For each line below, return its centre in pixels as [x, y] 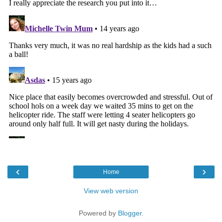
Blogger [130, 213]
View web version [111, 191]
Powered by [98, 213]
